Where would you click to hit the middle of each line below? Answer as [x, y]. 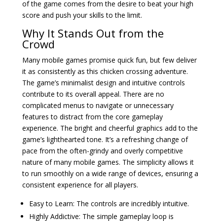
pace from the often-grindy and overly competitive [102, 151]
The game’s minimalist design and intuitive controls [103, 83]
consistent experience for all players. [80, 185]
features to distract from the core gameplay [92, 117]
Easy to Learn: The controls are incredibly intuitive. [109, 203]
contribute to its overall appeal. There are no [93, 94]
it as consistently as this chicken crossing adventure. [105, 71]
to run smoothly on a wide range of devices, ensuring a [110, 173]
